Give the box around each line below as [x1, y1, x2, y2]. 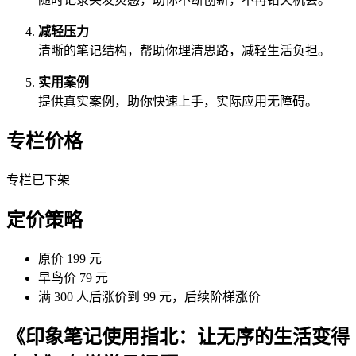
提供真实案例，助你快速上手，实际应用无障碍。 [38, 95, 318, 109]
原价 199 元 [38, 252, 102, 266]
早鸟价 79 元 [38, 271, 108, 285]
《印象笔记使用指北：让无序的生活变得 [6, 326, 350, 347]
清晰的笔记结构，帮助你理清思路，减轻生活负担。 [38, 44, 331, 58]
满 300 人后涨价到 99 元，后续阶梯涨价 [38, 290, 261, 304]
